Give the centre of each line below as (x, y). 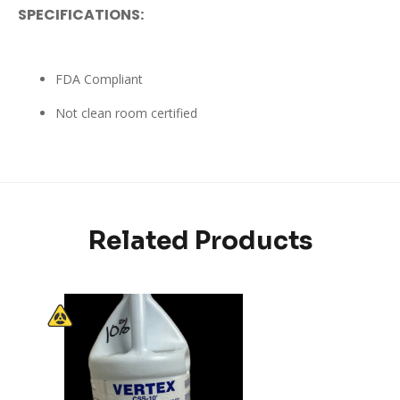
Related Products (200, 240)
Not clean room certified (126, 112)
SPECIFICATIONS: (81, 14)
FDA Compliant (99, 79)
